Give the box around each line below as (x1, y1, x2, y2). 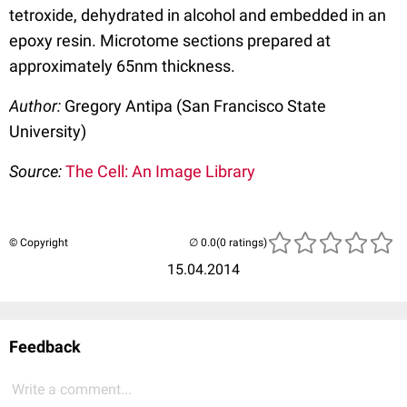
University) (9, 121, 86, 141)
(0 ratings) (216, 235, 267, 249)
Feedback (9, 336, 81, 356)
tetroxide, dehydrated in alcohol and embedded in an (9, 5, 386, 25)
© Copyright (9, 235, 68, 249)
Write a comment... (12, 380, 132, 398)
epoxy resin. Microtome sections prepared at (9, 30, 331, 50)
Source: (9, 161, 65, 181)
